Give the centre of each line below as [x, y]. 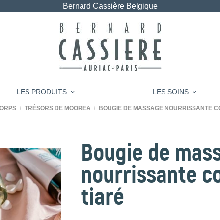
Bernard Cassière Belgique [110, 6]
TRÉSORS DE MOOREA [57, 108]
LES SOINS [171, 92]
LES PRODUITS [42, 92]
